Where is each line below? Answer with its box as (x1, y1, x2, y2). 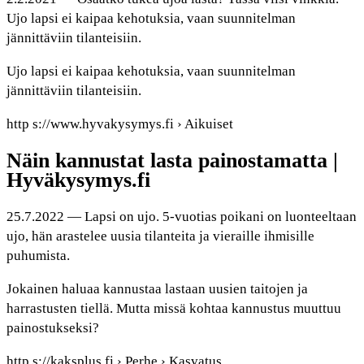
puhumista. (6, 248, 70, 264)
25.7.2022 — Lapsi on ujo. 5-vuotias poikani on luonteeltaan (6, 209, 357, 225)
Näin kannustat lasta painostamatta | (6, 148, 338, 172)
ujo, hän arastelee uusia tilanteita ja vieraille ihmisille (6, 228, 314, 245)
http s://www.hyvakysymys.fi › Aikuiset (6, 115, 233, 132)
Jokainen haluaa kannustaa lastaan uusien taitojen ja (6, 281, 308, 297)
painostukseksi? (6, 320, 99, 336)
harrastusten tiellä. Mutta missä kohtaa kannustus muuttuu (6, 301, 341, 317)
